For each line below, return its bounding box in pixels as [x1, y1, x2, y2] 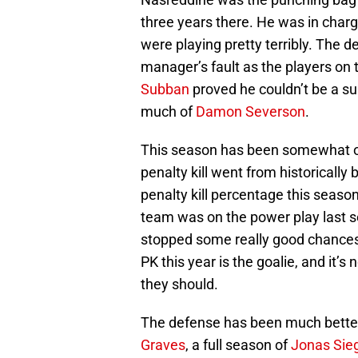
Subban [141, 81, 189, 98]
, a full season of [185, 336, 291, 354]
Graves [141, 336, 185, 354]
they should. [141, 276, 218, 293]
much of [141, 103, 196, 121]
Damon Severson [196, 103, 305, 121]
